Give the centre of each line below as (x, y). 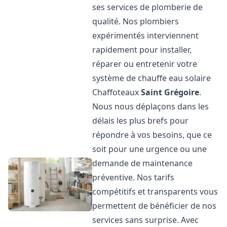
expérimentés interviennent (146, 35)
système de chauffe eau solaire (152, 78)
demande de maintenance (143, 163)
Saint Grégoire (170, 92)
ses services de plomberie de (148, 7)
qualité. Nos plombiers (136, 21)
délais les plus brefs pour (141, 121)
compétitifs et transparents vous (155, 192)
